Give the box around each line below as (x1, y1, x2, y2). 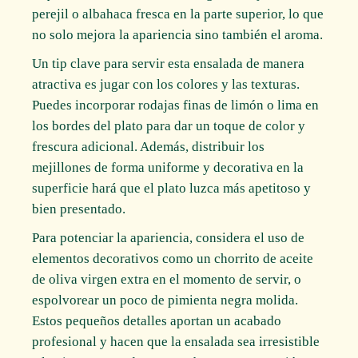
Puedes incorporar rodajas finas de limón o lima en (32, 97, 320, 113)
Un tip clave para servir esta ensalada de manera (32, 55, 305, 71)
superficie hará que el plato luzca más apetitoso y (32, 180, 312, 196)
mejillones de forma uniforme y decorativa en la (32, 159, 304, 175)
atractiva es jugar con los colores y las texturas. (32, 76, 300, 92)
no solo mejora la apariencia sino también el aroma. (32, 26, 324, 42)
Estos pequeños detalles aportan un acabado (32, 312, 282, 328)
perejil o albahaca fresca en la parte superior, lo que (32, 6, 324, 22)
